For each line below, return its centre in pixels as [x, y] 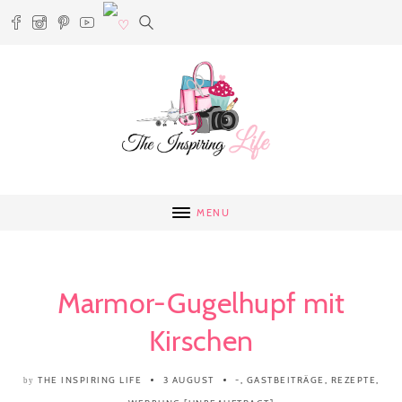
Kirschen [201, 341]
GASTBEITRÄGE [285, 380]
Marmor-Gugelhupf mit [201, 303]
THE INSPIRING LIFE [90, 380]
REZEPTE [353, 380]
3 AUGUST [188, 380]
